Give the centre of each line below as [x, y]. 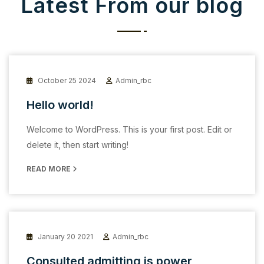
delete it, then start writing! [77, 144]
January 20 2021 [65, 236]
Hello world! [60, 105]
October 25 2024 [66, 80]
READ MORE [49, 169]
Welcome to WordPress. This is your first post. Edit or [129, 129]
